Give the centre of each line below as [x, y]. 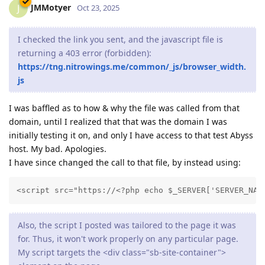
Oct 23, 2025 [98, 7]
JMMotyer [51, 7]
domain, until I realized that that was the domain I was [118, 121]
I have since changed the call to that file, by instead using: [125, 162]
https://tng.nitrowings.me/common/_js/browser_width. [132, 66]
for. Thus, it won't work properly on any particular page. [128, 238]
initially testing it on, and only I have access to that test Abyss [131, 135]
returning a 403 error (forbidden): [85, 53]
